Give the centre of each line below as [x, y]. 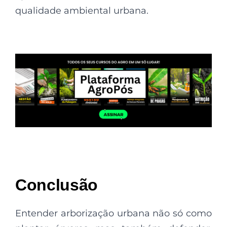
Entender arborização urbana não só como [113, 214]
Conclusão [57, 185]
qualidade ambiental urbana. [82, 10]
